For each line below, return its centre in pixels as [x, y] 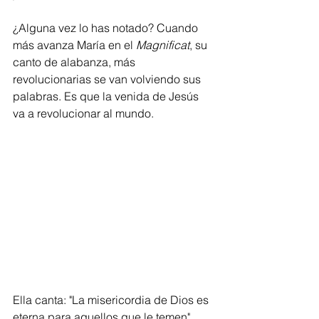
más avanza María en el [74, 45]
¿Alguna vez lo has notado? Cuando [107, 28]
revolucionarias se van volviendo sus [108, 79]
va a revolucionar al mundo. [83, 113]
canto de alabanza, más [75, 62]
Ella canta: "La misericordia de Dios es [112, 299]
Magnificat [163, 45]
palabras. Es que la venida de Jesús [107, 96]
